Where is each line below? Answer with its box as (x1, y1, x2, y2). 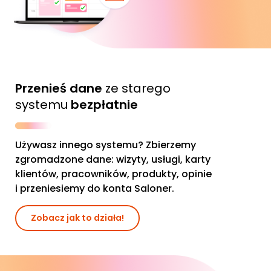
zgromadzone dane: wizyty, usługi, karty (15, 152, 211, 167)
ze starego (105, 79, 171, 97)
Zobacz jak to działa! (31, 212, 124, 224)
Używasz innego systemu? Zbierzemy (15, 138, 196, 152)
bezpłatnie (71, 96, 138, 113)
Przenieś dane (15, 79, 105, 97)
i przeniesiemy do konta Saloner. (15, 181, 174, 196)
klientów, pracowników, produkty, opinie (15, 167, 212, 181)
